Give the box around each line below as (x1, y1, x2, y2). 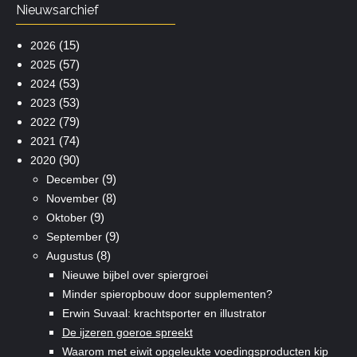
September (45, 229, 102, 243)
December (45, 172, 99, 186)
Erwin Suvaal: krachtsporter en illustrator (61, 306, 266, 320)
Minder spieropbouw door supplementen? (61, 287, 273, 300)
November (45, 191, 99, 205)
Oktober (45, 210, 87, 224)
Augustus (45, 249, 93, 262)
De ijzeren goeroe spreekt (61, 325, 193, 339)
